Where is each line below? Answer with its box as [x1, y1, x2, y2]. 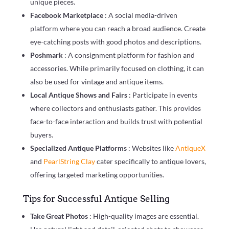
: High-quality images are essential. [89, 212, 199, 221]
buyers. [30, 130, 53, 140]
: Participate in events [128, 90, 197, 100]
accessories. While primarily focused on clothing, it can [30, 64, 204, 73]
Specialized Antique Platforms [30, 144, 128, 153]
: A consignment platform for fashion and [64, 51, 195, 60]
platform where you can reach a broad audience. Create [30, 24, 205, 33]
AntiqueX [175, 144, 205, 153]
